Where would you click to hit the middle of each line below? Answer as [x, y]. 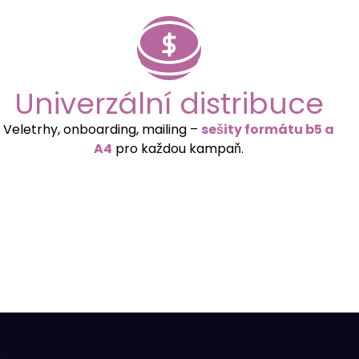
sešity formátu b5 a [268, 129]
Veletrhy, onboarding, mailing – [103, 129]
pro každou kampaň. [178, 148]
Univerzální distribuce [169, 103]
